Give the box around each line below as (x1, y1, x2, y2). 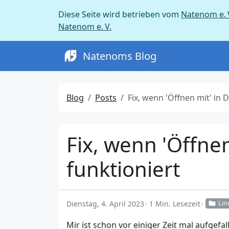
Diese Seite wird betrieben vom (58, 9, 181, 20)
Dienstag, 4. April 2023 (66, 199, 144, 209)
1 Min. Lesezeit (149, 199, 200, 209)
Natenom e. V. (58, 21, 111, 32)
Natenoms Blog (83, 49, 156, 63)
